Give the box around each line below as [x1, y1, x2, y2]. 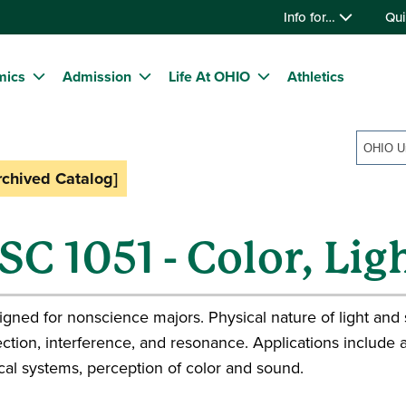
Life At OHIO [169, 66, 250, 88]
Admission [63, 66, 131, 88]
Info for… [284, 7, 339, 26]
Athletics [287, 66, 344, 88]
